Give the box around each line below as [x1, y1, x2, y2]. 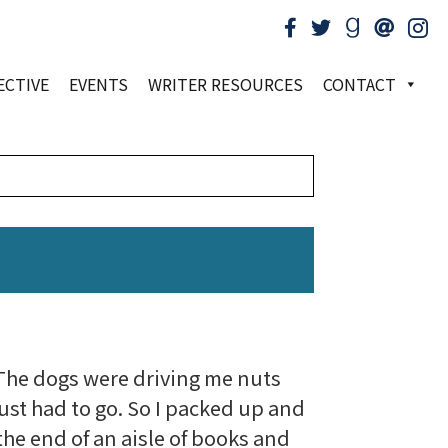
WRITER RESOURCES [148, 71, 304, 96]
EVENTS [69, 71, 129, 96]
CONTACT [323, 71, 397, 96]
